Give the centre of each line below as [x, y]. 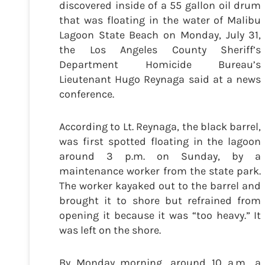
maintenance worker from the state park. [160, 171]
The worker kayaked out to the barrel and [160, 186]
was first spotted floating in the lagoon [160, 142]
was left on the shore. [112, 230]
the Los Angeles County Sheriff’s [160, 50]
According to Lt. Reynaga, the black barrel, [160, 127]
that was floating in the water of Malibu [160, 20]
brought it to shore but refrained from [160, 201]
